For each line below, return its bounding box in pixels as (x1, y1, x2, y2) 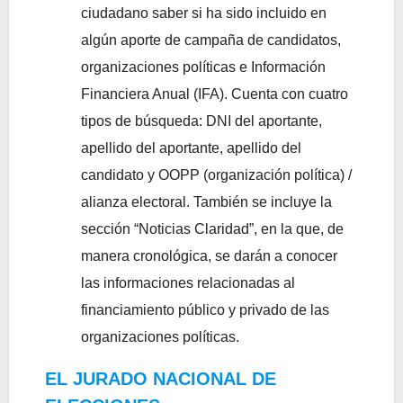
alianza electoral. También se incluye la (81, 193, 332, 210)
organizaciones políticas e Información (81, 58, 326, 75)
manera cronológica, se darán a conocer (81, 247, 337, 264)
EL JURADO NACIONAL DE (45, 368, 276, 389)
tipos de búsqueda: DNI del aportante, (81, 112, 322, 129)
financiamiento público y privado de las (81, 301, 329, 318)
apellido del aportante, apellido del (81, 139, 301, 156)
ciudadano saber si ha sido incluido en (81, 4, 327, 21)
